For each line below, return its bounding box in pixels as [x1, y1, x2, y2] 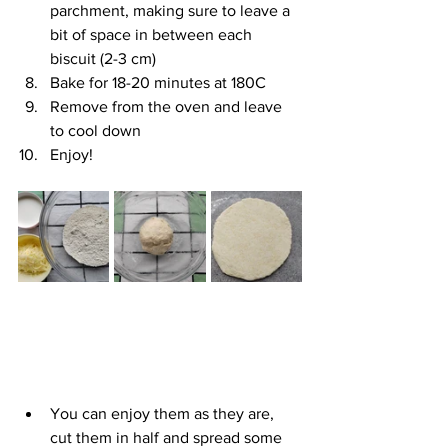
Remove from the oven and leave [50, 97, 286, 115]
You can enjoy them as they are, [50, 404, 278, 422]
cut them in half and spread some [50, 428, 286, 446]
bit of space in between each [50, 25, 256, 43]
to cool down [50, 121, 141, 139]
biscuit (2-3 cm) [50, 49, 156, 67]
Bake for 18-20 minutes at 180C [50, 73, 266, 91]
